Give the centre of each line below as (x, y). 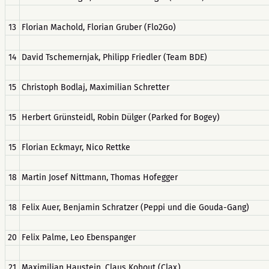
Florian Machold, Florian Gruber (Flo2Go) (99, 27)
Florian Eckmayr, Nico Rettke (76, 147)
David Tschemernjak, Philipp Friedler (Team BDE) (114, 57)
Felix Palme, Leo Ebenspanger (79, 237)
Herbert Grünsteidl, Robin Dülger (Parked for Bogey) (121, 117)
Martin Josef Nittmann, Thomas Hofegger (100, 177)
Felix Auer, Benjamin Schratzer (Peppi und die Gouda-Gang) (135, 207)
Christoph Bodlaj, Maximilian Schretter (95, 87)
